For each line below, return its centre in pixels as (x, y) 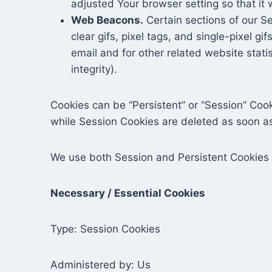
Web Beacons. (107, 20)
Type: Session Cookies (105, 229)
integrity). (94, 69)
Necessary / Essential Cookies (128, 193)
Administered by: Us (100, 265)
